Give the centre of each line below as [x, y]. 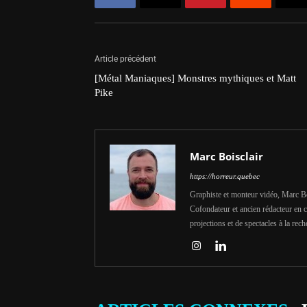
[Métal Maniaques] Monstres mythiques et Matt [195, 78]
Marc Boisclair [226, 156]
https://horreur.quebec [225, 176]
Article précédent [125, 59]
